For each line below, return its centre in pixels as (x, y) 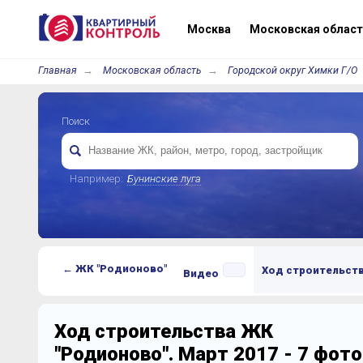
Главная (57, 70)
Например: (96, 179)
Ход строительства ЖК (163, 331)
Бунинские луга (164, 179)
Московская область (152, 70)
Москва (207, 29)
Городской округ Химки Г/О (292, 70)
